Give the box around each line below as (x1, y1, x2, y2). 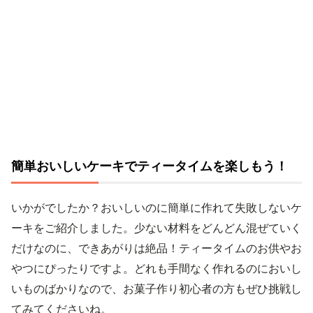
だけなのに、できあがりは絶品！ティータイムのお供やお (11, 241, 302, 255)
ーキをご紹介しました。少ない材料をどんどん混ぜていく (11, 221, 302, 235)
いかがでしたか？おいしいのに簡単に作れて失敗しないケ (11, 201, 302, 214)
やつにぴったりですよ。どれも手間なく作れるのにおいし (11, 261, 302, 275)
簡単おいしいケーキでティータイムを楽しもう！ (11, 159, 288, 173)
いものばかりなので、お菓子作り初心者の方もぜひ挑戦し (11, 282, 302, 296)
